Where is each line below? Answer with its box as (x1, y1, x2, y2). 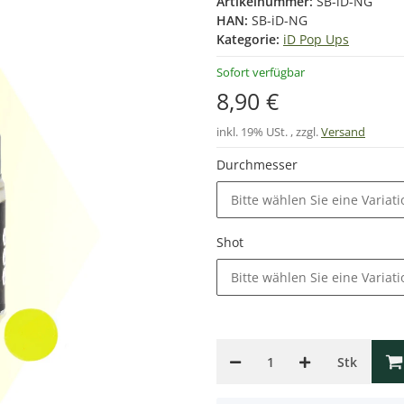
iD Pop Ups (283, 31, 349, 48)
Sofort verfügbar (216, 64, 305, 80)
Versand (321, 124, 365, 140)
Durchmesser (216, 156, 301, 173)
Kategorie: (216, 31, 283, 48)
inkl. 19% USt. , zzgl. (216, 124, 321, 140)
